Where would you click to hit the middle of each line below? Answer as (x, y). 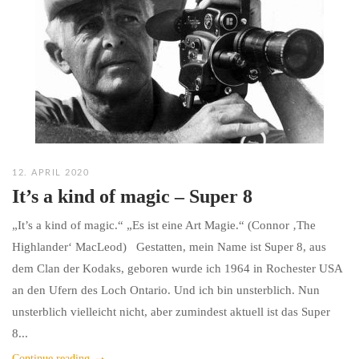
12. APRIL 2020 (50, 173)
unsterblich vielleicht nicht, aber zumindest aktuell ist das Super (171, 312)
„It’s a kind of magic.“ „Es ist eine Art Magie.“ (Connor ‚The (164, 225)
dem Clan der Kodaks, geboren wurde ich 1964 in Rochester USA (177, 268)
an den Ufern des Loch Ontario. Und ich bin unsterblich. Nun (166, 290)
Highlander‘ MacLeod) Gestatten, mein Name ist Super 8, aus (169, 247)
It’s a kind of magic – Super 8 (132, 196)
